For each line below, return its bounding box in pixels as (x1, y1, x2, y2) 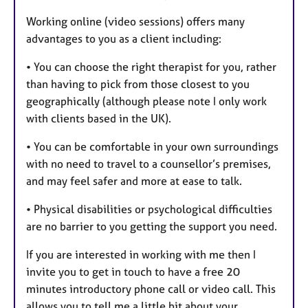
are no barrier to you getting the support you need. (26, 219, 277, 233)
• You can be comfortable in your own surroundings (26, 139, 278, 153)
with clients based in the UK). (26, 111, 171, 125)
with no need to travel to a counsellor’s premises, (26, 156, 271, 170)
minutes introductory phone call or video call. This (26, 281, 276, 296)
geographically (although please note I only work (26, 93, 267, 108)
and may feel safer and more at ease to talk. (26, 173, 242, 188)
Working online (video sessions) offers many (26, 14, 245, 28)
